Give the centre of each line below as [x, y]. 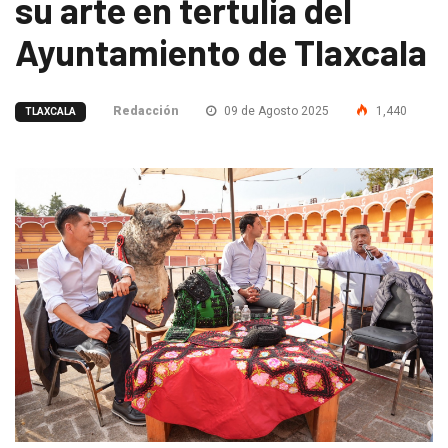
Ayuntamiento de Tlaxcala [221, 51]
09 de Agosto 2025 [275, 110]
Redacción [146, 110]
